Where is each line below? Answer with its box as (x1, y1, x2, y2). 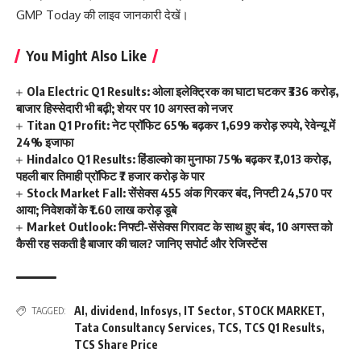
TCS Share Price (74, 338, 158, 351)
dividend (90, 304, 135, 317)
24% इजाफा (16, 135, 73, 149)
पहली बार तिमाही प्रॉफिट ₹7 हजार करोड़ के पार (16, 168, 205, 183)
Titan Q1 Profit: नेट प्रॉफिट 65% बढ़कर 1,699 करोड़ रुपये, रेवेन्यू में (27, 118, 336, 132)
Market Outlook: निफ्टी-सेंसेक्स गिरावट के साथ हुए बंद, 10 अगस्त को (27, 219, 333, 234)
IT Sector (184, 304, 232, 317)
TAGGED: (31, 305, 66, 317)
